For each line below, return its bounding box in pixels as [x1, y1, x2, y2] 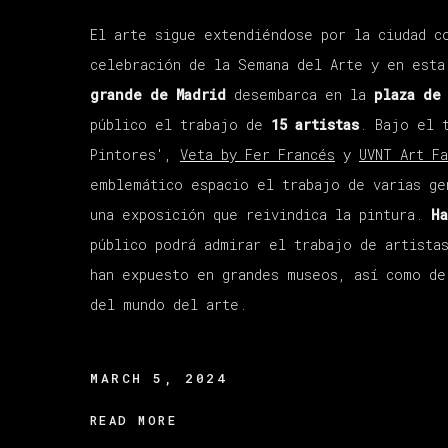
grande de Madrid [90, 85, 226, 105]
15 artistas [271, 115, 359, 135]
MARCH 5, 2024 [90, 370, 228, 387]
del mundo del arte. [90, 295, 247, 315]
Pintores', [90, 145, 180, 165]
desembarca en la [226, 85, 366, 105]
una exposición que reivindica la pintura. [90, 205, 431, 225]
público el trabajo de [90, 115, 271, 135]
